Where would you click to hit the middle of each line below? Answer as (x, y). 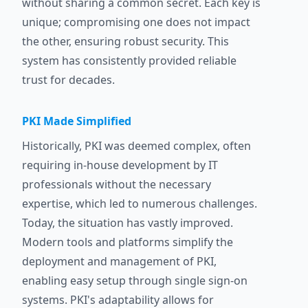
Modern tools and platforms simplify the (128, 242)
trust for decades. (68, 80)
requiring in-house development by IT (120, 165)
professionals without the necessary (117, 185)
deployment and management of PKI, (119, 262)
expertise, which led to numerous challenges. (140, 204)
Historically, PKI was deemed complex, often (136, 146)
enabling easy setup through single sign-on (135, 281)
